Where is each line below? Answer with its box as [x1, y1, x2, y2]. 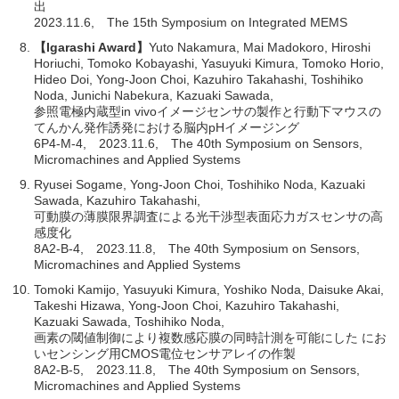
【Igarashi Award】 [34, 39, 150, 54]
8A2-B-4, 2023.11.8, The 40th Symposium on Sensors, [34, 240, 361, 256]
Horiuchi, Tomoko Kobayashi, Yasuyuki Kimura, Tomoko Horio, [34, 55, 385, 70]
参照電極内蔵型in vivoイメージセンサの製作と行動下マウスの [34, 103, 382, 118]
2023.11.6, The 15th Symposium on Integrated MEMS [34, 14, 348, 29]
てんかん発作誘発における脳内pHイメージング [34, 119, 300, 134]
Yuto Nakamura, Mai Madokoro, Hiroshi [149, 39, 371, 54]
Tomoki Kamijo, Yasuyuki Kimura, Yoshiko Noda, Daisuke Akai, [34, 281, 385, 297]
